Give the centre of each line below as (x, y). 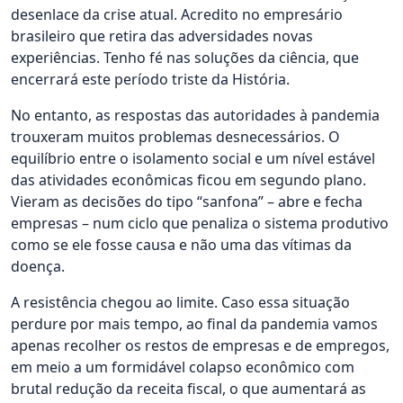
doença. (38, 266)
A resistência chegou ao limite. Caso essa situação (180, 302)
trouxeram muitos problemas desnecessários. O (175, 137)
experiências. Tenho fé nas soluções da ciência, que (185, 58)
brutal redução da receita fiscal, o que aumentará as (188, 389)
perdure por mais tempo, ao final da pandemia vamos (194, 324)
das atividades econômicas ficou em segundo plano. (188, 180)
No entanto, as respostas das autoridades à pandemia (195, 115)
